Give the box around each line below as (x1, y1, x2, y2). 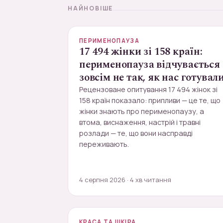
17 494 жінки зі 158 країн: (79, 44, 203, 60)
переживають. (79, 139, 129, 149)
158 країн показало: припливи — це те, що (79, 96, 221, 105)
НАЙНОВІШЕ (68, 4, 113, 12)
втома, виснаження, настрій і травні (79, 117, 201, 127)
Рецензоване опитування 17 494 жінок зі (79, 85, 218, 94)
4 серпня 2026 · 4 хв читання (79, 175, 171, 184)
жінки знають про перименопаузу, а (79, 107, 204, 116)
